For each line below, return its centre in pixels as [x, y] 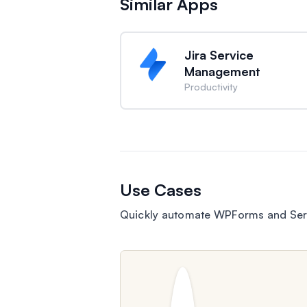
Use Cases [160, 190]
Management [222, 71]
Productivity [211, 87]
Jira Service [219, 55]
